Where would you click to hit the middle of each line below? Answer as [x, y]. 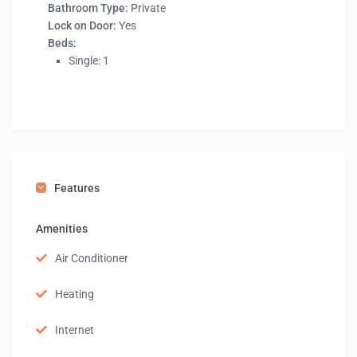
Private [147, 8]
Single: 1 [89, 61]
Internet [75, 330]
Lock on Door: [82, 26]
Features [77, 188]
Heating [75, 294]
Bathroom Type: [88, 8]
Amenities [62, 229]
